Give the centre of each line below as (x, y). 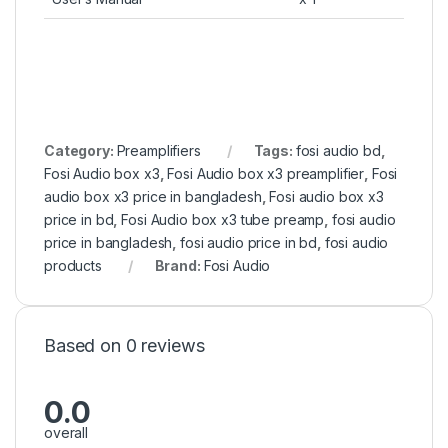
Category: (80, 151)
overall (66, 433)
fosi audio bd (338, 151)
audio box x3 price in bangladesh (153, 197)
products (73, 266)
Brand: (179, 266)
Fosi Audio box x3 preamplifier (266, 174)
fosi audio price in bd (248, 243)
